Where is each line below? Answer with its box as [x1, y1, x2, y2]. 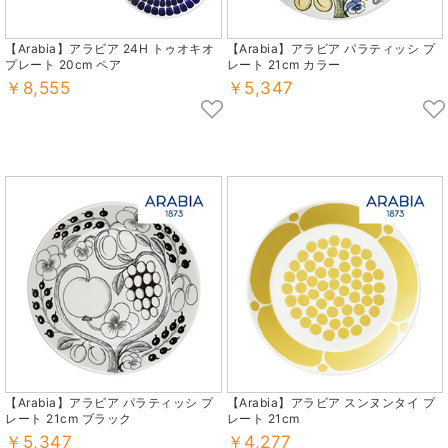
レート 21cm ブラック [5, 411, 132, 427]
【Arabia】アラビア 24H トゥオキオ [5, 41, 214, 57]
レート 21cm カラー [226, 57, 341, 73]
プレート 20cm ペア [5, 57, 121, 73]
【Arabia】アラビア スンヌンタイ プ [226, 395, 435, 411]
